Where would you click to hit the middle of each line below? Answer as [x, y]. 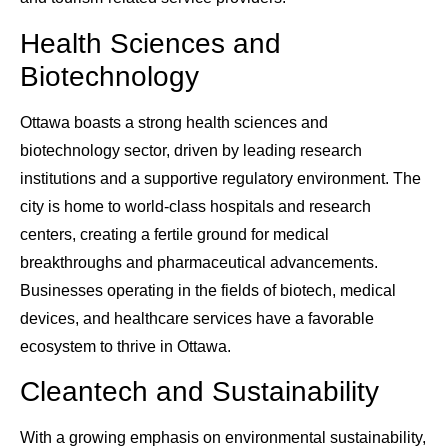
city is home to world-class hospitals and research [195, 206]
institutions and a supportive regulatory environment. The [220, 178]
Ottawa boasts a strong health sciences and [174, 122]
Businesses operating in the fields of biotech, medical [208, 290]
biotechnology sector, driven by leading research [191, 150]
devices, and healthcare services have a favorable [197, 318]
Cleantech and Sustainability [199, 392]
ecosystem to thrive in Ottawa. [125, 346]
